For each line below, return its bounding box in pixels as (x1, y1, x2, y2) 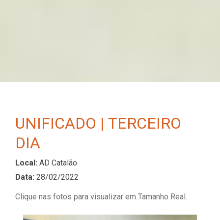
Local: (15, 158, 39, 168)
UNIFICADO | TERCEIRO (15, 114, 181, 133)
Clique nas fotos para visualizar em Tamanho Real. (15, 192, 187, 202)
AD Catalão (39, 158, 77, 168)
